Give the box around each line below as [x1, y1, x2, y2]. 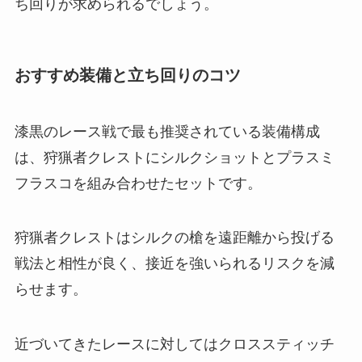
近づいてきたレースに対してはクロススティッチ [14, 336, 335, 353]
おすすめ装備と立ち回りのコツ [14, 66, 241, 85]
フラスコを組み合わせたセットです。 [14, 175, 262, 192]
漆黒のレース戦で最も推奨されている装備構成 [14, 123, 320, 140]
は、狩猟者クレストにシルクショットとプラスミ [14, 149, 335, 166]
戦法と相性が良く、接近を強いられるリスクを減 [14, 255, 335, 272]
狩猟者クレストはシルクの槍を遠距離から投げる [14, 229, 335, 246]
